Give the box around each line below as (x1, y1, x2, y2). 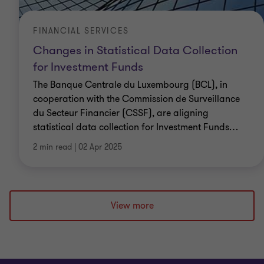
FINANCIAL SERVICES (33, 25, 129, 37)
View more (110, 199, 154, 212)
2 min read (33, 141, 72, 153)
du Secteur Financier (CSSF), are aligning (33, 107, 209, 120)
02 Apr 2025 (78, 141, 122, 153)
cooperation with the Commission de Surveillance (33, 93, 240, 105)
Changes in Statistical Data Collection (33, 42, 237, 58)
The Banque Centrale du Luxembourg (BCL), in (33, 78, 227, 91)
